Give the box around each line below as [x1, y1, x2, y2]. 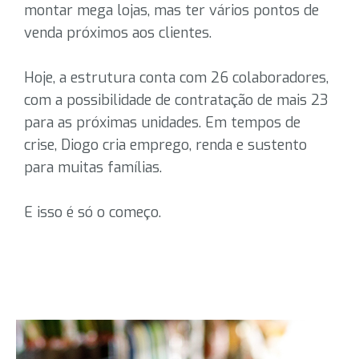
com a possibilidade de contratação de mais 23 [24, 91, 329, 110]
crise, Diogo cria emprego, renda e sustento [24, 135, 307, 155]
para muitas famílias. [24, 158, 162, 177]
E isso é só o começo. [24, 203, 161, 222]
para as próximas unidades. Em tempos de [24, 113, 301, 132]
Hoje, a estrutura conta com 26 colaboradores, [24, 68, 329, 87]
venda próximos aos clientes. [24, 23, 212, 42]
